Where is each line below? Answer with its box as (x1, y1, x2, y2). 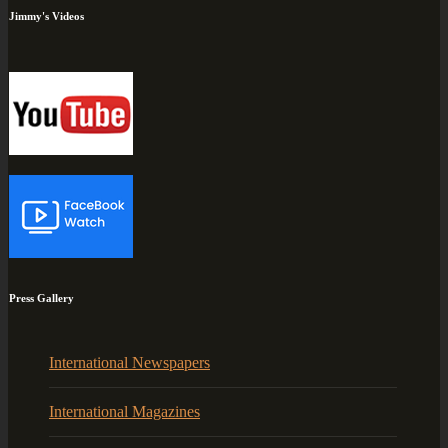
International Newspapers (49, 353, 210, 371)
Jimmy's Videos (9, 9, 84, 22)
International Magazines (49, 402, 200, 420)
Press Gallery (9, 291, 74, 304)
